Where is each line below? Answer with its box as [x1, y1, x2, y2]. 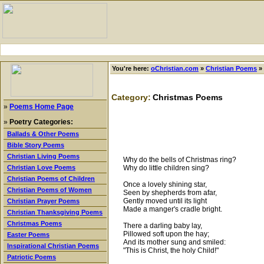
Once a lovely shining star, [123, 180, 207, 189]
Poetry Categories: [9, 118, 73, 126]
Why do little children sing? [123, 163, 209, 172]
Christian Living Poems [7, 153, 80, 160]
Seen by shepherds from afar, [123, 188, 217, 197]
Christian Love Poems [7, 164, 75, 171]
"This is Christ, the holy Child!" [123, 246, 219, 255]
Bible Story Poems [7, 141, 64, 148]
